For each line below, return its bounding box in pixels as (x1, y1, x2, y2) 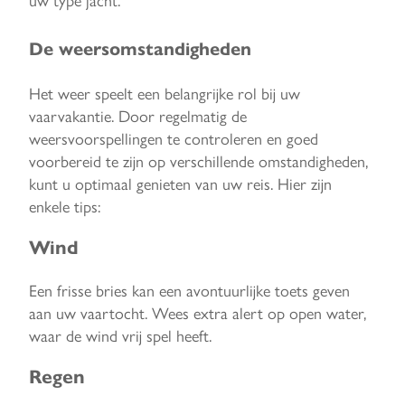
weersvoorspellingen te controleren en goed (29, 126, 318, 149)
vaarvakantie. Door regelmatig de (29, 103, 247, 127)
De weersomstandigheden (29, 37, 251, 61)
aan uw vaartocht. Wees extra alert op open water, (29, 301, 366, 325)
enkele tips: (29, 193, 100, 217)
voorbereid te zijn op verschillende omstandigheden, (29, 148, 368, 172)
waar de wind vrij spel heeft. (29, 324, 212, 347)
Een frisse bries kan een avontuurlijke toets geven (29, 278, 350, 302)
